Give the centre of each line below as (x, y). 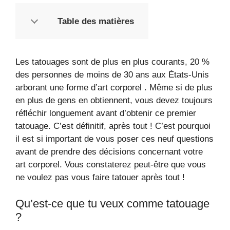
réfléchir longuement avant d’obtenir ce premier (106, 113)
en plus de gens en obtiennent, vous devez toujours (114, 100)
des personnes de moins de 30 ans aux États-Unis (112, 75)
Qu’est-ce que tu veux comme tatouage (112, 203)
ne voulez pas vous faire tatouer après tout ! (100, 177)
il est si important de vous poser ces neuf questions (114, 139)
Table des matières (96, 21)
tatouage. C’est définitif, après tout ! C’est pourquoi (113, 126)
